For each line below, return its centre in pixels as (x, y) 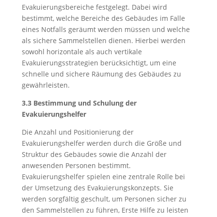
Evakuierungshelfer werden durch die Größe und (101, 143)
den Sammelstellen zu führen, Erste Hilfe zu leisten (105, 210)
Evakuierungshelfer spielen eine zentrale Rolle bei (103, 177)
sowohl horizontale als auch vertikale (82, 52)
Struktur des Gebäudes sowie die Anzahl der (94, 154)
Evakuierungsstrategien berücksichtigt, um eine (99, 63)
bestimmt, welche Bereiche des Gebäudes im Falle (103, 18)
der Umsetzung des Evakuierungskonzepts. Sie (97, 188)
